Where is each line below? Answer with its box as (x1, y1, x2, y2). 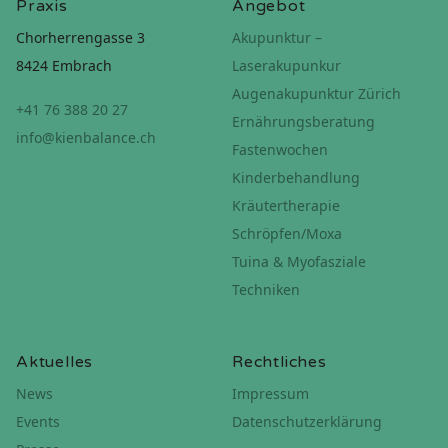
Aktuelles (16, 352, 94, 372)
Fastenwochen (232, 140, 328, 159)
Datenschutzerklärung (232, 412, 382, 431)
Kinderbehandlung (232, 168, 360, 187)
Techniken (232, 280, 300, 299)
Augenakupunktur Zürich (232, 84, 401, 103)
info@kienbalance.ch (16, 128, 156, 147)
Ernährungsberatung (232, 112, 375, 131)
